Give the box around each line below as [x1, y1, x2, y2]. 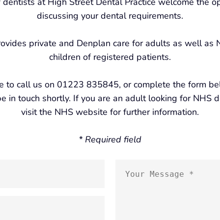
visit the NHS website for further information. [21, 106, 199, 118]
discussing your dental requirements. [37, 9, 183, 22]
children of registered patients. [49, 51, 171, 63]
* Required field [79, 133, 141, 145]
